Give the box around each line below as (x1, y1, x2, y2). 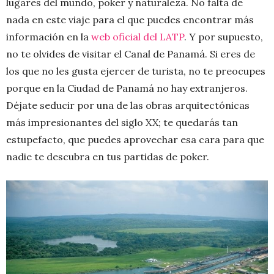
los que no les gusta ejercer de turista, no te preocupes (6, 64, 265, 77)
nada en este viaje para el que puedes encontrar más (6, 13, 254, 26)
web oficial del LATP (91, 30, 184, 43)
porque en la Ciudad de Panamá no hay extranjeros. (6, 81, 248, 94)
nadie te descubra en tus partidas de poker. (6, 150, 209, 163)
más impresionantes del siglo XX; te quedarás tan (6, 116, 238, 128)
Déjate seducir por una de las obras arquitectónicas (6, 98, 250, 111)
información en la (6, 30, 91, 43)
